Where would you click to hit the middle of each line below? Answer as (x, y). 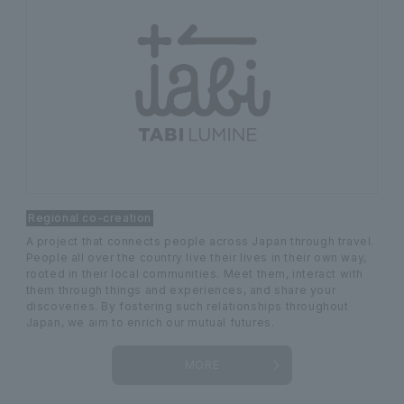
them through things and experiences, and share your (181, 290)
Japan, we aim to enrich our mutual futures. (150, 323)
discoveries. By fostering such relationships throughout (187, 307)
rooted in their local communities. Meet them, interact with (195, 274)
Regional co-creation (90, 218)
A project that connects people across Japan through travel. (200, 242)
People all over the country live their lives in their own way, (196, 258)
